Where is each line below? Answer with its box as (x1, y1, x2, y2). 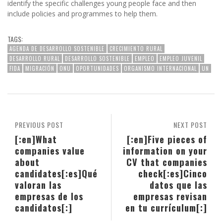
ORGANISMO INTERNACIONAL (124, 64, 197, 73)
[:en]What (15, 132, 57, 146)
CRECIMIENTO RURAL (110, 45, 163, 53)
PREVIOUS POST (15, 119, 63, 130)
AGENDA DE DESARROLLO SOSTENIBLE (9, 45, 105, 53)
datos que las (150, 178, 207, 192)
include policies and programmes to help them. (7, 9, 158, 19)
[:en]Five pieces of (127, 132, 207, 146)
